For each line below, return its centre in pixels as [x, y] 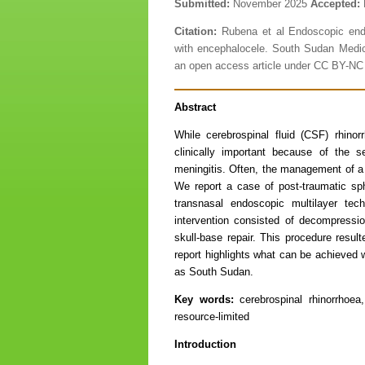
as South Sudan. [215, 272]
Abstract [195, 107]
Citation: [196, 31]
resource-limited [212, 317]
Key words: [207, 299]
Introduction [205, 344]
